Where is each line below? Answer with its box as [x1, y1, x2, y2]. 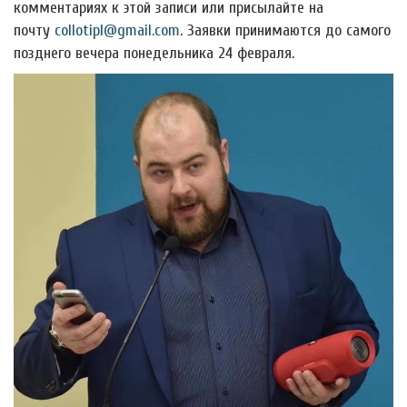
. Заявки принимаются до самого [180, 21, 391, 40]
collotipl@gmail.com [55, 21, 180, 40]
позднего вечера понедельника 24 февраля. [14, 44, 294, 63]
